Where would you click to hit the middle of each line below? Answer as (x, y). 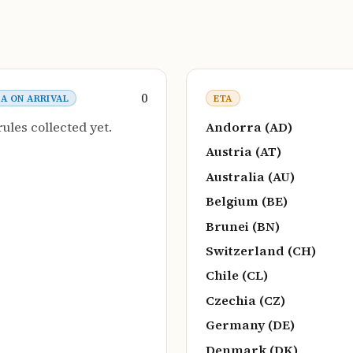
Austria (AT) (243, 152)
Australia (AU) (250, 176)
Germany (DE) (250, 325)
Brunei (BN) (243, 226)
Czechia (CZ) (245, 300)
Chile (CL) (237, 275)
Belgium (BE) (247, 201)
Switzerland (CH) (261, 250)
